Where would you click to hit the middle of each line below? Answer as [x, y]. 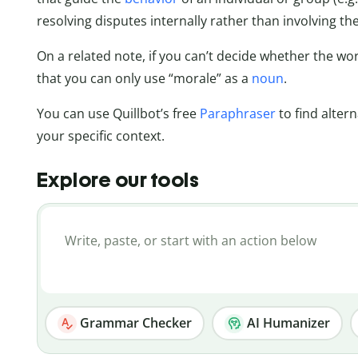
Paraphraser [237, 114]
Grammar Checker [134, 322]
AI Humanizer [286, 322]
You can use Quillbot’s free [118, 114]
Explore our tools [118, 179]
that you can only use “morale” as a [144, 79]
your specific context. [100, 136]
